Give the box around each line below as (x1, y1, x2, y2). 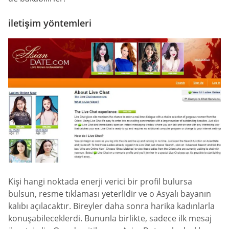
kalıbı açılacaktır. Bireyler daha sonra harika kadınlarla (8, 200, 215, 212)
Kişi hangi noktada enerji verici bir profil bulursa (8, 176, 192, 188)
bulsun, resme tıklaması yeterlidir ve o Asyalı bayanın (8, 188, 211, 200)
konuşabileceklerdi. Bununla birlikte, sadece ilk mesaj (8, 213, 212, 224)
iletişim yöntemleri (8, 16, 91, 29)
